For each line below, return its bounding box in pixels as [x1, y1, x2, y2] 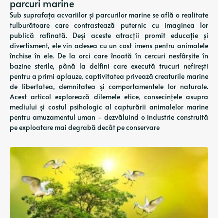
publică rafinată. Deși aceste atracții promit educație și [10, 31, 208, 40]
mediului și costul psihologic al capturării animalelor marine [10, 102, 208, 111]
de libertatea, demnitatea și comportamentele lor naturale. [10, 82, 208, 91]
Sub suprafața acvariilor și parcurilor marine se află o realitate [10, 10, 208, 19]
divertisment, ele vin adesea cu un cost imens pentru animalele [10, 41, 208, 50]
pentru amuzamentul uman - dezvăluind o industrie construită [10, 112, 208, 122]
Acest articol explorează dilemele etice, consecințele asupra [10, 92, 208, 101]
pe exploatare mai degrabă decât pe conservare [10, 123, 160, 132]
